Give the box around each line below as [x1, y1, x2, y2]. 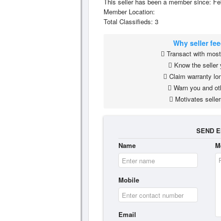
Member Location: [104, 7, 155, 16]
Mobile [118, 175, 139, 184]
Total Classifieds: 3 [104, 17, 158, 26]
